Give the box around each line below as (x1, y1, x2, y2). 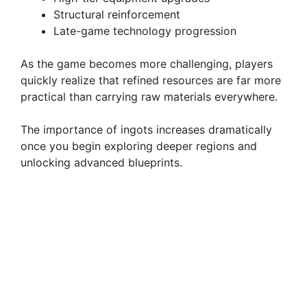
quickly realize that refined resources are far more (21, 73, 281, 87)
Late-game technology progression (53, 23, 236, 38)
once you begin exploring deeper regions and (21, 138, 257, 153)
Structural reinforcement (53, 7, 180, 21)
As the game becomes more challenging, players (21, 56, 273, 71)
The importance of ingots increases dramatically (21, 122, 272, 136)
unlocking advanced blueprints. (21, 155, 182, 169)
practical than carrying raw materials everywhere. (21, 89, 278, 103)
